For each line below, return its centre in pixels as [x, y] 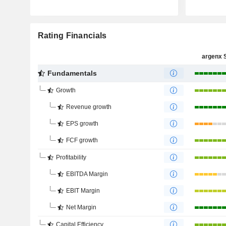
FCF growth [82, 140]
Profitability [71, 157]
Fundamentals [72, 73]
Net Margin [81, 207]
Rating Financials [72, 36]
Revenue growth [89, 107]
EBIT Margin [83, 191]
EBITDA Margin [87, 174]
